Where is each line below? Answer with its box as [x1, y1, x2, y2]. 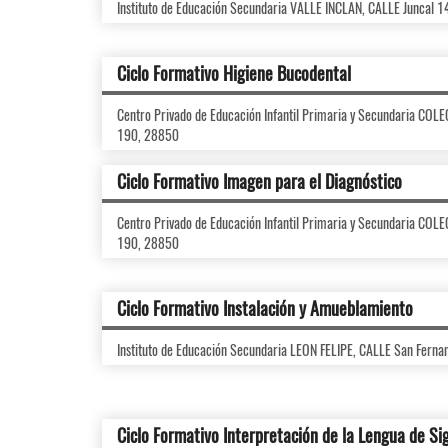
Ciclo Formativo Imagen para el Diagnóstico [117, 168, 402, 194]
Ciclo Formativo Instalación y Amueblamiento [117, 295, 413, 321]
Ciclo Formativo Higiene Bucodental [117, 60, 351, 86]
